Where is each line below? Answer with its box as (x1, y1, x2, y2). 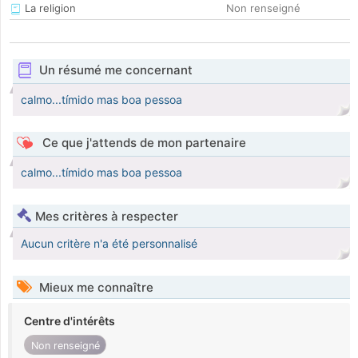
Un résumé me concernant (38, 62, 193, 78)
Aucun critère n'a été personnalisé (21, 237, 197, 251)
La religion (22, 2, 76, 15)
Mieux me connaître (36, 280, 153, 296)
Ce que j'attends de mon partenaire (38, 135, 246, 151)
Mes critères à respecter (35, 209, 178, 225)
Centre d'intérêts (24, 314, 115, 328)
